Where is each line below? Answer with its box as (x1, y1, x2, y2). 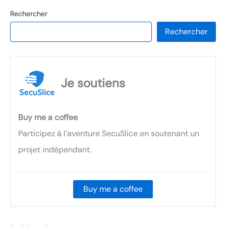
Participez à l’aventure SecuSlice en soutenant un (18, 128, 199, 139)
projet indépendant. (18, 144, 91, 155)
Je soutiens (61, 75, 125, 91)
